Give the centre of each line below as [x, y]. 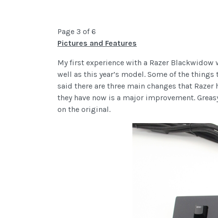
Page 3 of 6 [77, 32]
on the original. [84, 109]
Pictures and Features [97, 43]
